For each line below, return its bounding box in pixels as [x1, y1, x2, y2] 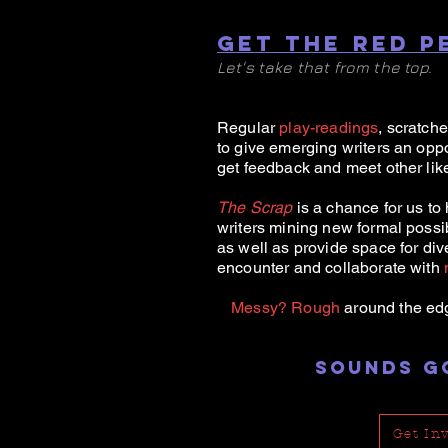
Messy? [231, 298, 288, 317]
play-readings [279, 118, 379, 137]
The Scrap [217, 198, 293, 217]
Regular [217, 118, 280, 137]
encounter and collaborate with [217, 258, 444, 277]
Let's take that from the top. [217, 58, 433, 76]
